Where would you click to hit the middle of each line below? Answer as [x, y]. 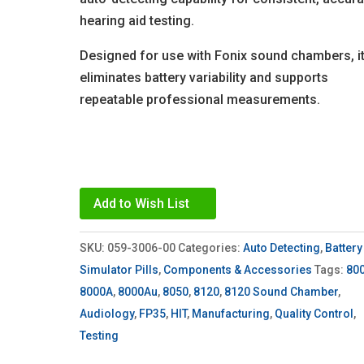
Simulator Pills [119, 269]
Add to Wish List [142, 203]
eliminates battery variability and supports [204, 78]
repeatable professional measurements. [200, 100]
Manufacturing [231, 313]
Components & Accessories [238, 269]
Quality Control [314, 313]
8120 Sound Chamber [282, 291]
